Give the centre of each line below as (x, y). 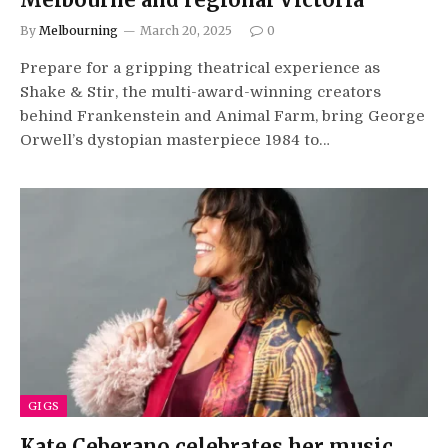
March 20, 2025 (186, 30)
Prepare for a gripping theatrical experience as (200, 67)
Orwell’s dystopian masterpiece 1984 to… (175, 139)
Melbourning (78, 30)
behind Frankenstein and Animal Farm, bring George (222, 115)
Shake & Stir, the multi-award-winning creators (200, 91)
